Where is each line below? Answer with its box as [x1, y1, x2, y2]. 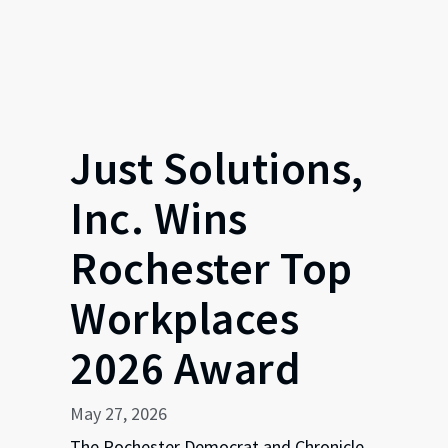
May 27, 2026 [70, 401, 167, 425]
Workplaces [70, 289, 299, 346]
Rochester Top [70, 239, 353, 296]
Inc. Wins [70, 189, 248, 246]
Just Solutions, [70, 139, 364, 196]
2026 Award [70, 339, 301, 396]
